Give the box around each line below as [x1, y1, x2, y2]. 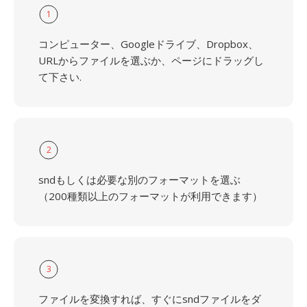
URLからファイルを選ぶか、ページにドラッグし [38, 53, 264, 67]
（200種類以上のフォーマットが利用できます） [38, 189, 262, 203]
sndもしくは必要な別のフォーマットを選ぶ [38, 173, 241, 186]
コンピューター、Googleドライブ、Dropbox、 [38, 37, 258, 51]
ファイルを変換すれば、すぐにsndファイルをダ [38, 292, 261, 306]
